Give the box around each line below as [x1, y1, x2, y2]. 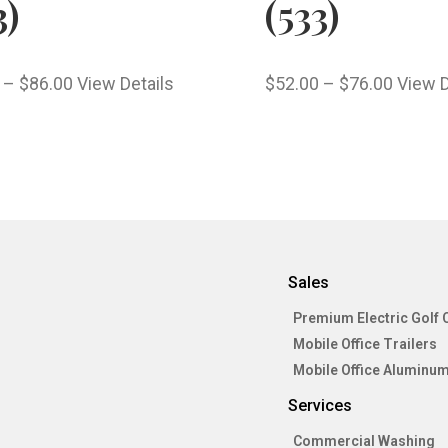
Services [288, 396, 352, 416]
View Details [76, 73, 174, 95]
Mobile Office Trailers [293, 336, 437, 353]
